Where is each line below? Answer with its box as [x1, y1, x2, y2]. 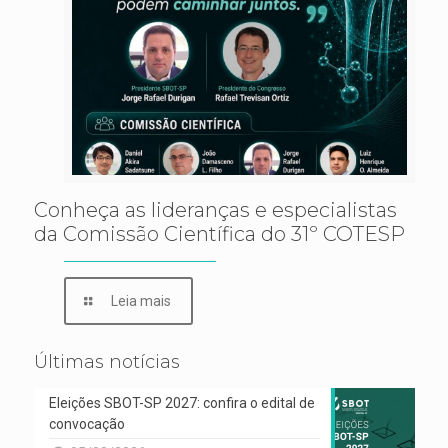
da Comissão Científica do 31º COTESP [33, 222, 405, 247]
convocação [48, 416, 125, 433]
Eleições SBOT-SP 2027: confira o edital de [48, 395, 315, 412]
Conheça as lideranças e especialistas [33, 198, 397, 223]
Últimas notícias [33, 351, 180, 374]
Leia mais [111, 293, 172, 310]
